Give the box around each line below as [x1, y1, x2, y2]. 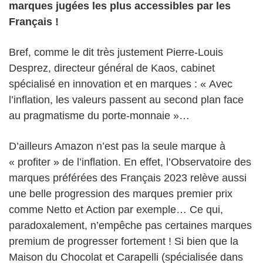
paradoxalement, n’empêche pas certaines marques [9, 220, 252, 232]
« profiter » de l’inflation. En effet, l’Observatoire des [9, 156, 251, 168]
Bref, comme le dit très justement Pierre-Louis [9, 46, 223, 59]
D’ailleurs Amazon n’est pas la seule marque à [9, 140, 225, 153]
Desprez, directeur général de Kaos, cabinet [9, 62, 215, 75]
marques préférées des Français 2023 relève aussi [9, 172, 247, 184]
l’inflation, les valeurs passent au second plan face [9, 94, 244, 106]
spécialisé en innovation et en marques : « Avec [9, 78, 232, 90]
